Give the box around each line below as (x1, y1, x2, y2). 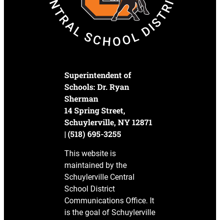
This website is (64, 149, 116, 159)
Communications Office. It (64, 196, 155, 206)
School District (64, 184, 115, 194)
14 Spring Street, (64, 105, 126, 116)
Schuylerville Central (64, 172, 135, 182)
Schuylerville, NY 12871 (64, 117, 153, 128)
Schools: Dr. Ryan (64, 82, 130, 92)
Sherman (64, 93, 99, 104)
